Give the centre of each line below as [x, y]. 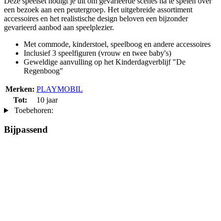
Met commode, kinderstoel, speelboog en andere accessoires [117, 44]
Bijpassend [26, 129]
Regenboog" [43, 71]
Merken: [20, 89]
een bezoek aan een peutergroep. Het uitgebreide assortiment [98, 10]
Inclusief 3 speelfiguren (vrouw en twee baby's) [97, 53]
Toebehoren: [33, 110]
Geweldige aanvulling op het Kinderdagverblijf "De [105, 62]
